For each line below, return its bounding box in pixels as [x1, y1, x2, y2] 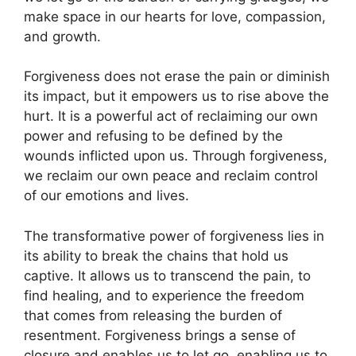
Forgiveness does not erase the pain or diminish [24, 68, 330, 85]
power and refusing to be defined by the [24, 128, 283, 145]
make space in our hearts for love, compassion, [24, 8, 326, 25]
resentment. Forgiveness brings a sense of [24, 327, 296, 343]
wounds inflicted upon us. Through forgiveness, [24, 148, 327, 164]
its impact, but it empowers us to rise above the [24, 88, 329, 105]
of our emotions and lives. [24, 188, 189, 204]
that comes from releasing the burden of [24, 307, 282, 323]
